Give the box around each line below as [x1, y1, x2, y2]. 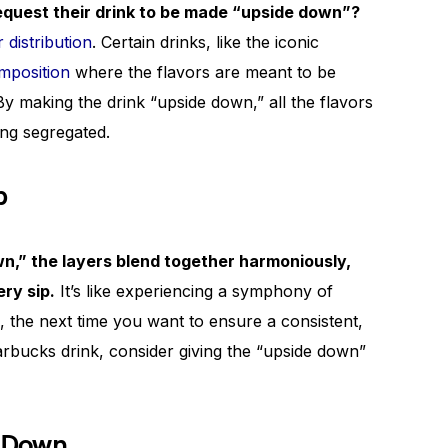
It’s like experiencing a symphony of [55, 281, 333, 301]
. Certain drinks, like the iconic [92, 32, 319, 52]
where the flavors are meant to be [70, 62, 336, 82]
